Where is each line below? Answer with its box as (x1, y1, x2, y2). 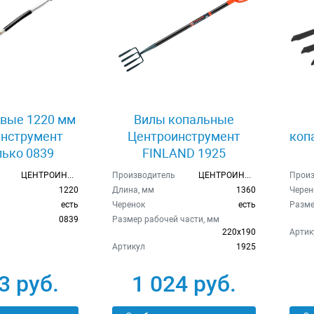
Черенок (111, 200, 145, 210)
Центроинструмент (127, 129, 240, 144)
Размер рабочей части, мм (111, 214, 219, 225)
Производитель (111, 170, 175, 181)
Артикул (111, 242, 145, 252)
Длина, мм (111, 185, 154, 196)
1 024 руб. (131, 271, 236, 298)
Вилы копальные (133, 112, 234, 128)
